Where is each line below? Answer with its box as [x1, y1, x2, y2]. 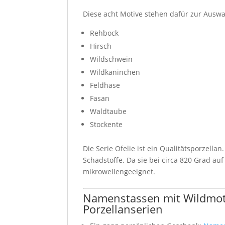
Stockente [90, 119, 123, 129]
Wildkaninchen [90, 67, 141, 77]
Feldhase [90, 80, 121, 90]
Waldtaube [90, 106, 127, 116]
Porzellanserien [83, 201, 163, 216]
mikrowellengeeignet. [83, 166, 156, 176]
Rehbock [90, 28, 119, 38]
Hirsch [90, 41, 112, 51]
